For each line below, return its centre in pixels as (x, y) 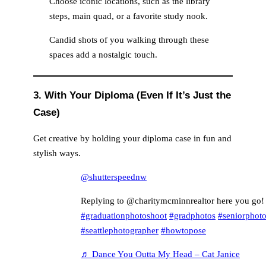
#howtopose (183, 230)
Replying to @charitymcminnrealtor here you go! (172, 200)
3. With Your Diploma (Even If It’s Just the (132, 95)
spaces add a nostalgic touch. (103, 54)
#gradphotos (192, 215)
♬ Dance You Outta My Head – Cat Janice (160, 254)
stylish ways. (57, 153)
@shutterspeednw (114, 177)
